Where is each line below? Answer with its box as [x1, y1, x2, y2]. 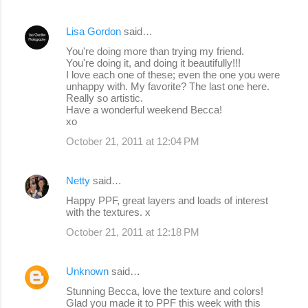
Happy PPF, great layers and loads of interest [66, 194, 268, 206]
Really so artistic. [66, 91, 143, 104]
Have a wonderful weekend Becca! [66, 103, 222, 115]
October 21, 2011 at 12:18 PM [66, 225, 199, 238]
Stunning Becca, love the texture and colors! [66, 285, 263, 297]
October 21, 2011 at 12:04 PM [66, 135, 199, 147]
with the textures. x [66, 206, 151, 218]
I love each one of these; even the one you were [66, 68, 280, 80]
